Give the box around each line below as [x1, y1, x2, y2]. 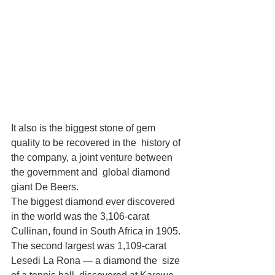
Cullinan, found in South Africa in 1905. [11, 226, 180, 237]
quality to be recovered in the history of [11, 137, 183, 149]
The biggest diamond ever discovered [11, 196, 177, 207]
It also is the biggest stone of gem [11, 123, 158, 134]
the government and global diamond [11, 167, 172, 178]
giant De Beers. [11, 182, 79, 193]
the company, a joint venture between [11, 152, 175, 163]
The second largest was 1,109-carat [11, 241, 169, 252]
